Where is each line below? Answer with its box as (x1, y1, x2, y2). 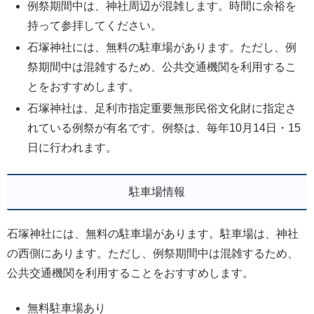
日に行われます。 (27, 142, 118, 154)
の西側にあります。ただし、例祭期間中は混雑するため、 (7, 247, 299, 259)
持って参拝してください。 (27, 19, 163, 32)
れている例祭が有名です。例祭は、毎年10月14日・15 (27, 122, 301, 135)
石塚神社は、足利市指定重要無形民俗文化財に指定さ (27, 102, 297, 115)
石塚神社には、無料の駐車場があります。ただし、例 (27, 41, 297, 54)
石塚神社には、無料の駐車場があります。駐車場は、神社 (7, 227, 299, 240)
